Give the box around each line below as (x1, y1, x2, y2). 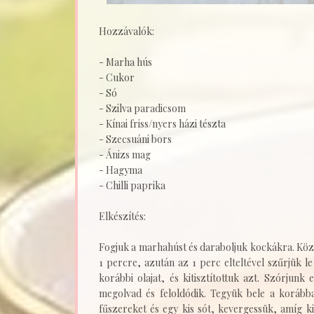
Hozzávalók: (99, 24, 154, 38)
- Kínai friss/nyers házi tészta (99, 116, 226, 130)
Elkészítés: (99, 209, 146, 223)
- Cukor (99, 70, 135, 84)
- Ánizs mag (99, 147, 151, 161)
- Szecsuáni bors (99, 132, 172, 146)
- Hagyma (99, 163, 142, 177)
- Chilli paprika (99, 178, 165, 192)
